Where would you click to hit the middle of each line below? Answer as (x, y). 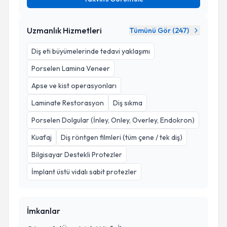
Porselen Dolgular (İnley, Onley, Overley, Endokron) (113, 120)
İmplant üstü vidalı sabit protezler (84, 172)
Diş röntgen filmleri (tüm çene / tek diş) (122, 137)
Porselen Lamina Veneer (71, 68)
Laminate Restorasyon (68, 103)
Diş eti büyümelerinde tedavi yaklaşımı (91, 51)
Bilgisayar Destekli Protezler (77, 155)
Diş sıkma (128, 103)
